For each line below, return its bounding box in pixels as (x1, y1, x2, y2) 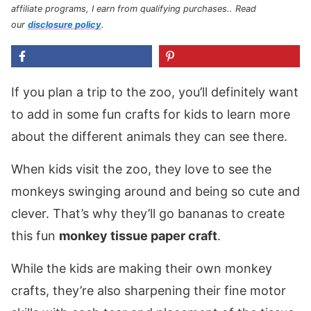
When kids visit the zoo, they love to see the (11, 161, 271, 176)
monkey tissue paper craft (59, 228, 217, 243)
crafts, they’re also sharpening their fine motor (11, 283, 286, 298)
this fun (11, 228, 59, 243)
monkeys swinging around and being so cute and (11, 183, 300, 199)
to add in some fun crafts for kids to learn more (11, 106, 290, 121)
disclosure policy (28, 19, 101, 30)
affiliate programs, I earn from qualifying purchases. (11, 3, 230, 14)
